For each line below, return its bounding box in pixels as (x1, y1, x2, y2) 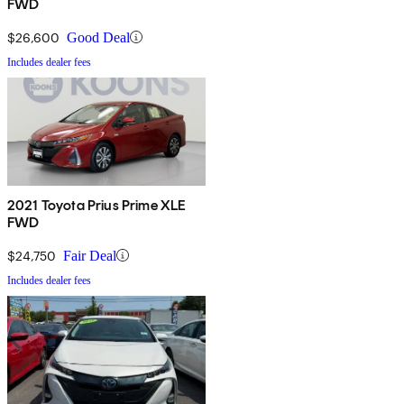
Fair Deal (63, 247, 116, 263)
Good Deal (67, 29, 130, 45)
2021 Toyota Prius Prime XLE (7, 196, 187, 214)
